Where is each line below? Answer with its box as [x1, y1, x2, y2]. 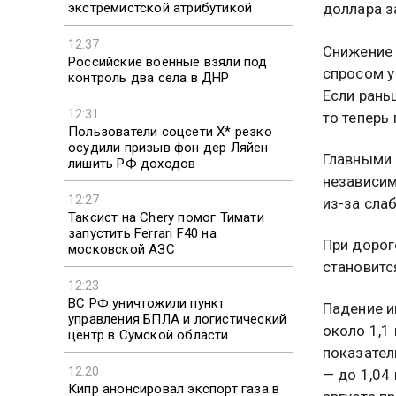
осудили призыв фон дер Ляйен [68, 139, 269, 156]
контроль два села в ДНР [68, 69, 230, 86]
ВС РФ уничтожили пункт [68, 294, 225, 311]
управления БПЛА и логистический [68, 310, 287, 327]
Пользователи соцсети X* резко [68, 123, 272, 140]
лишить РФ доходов [68, 155, 196, 171]
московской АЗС [68, 240, 175, 257]
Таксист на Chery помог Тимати [68, 209, 264, 225]
